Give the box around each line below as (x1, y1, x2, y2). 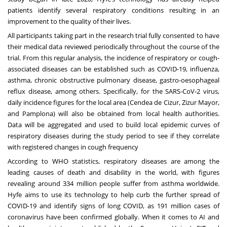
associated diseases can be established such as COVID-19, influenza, (8, 64, 219, 73)
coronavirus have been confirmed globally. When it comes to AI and (8, 212, 219, 221)
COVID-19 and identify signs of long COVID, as (8, 201, 158, 210)
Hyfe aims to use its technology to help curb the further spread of (8, 190, 219, 199)
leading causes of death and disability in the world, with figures (8, 167, 219, 177)
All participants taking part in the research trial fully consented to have (8, 30, 219, 40)
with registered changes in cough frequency (8, 142, 138, 152)
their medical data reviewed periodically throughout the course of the (8, 42, 219, 51)
